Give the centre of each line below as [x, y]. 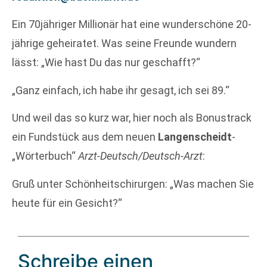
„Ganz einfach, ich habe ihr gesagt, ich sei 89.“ [121, 90]
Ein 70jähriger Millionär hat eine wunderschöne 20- [132, 24]
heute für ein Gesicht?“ [67, 203]
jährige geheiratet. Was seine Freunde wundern [124, 44]
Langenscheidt [195, 137]
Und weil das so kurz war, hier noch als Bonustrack [132, 118]
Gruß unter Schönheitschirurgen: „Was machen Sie [133, 184]
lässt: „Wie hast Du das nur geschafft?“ [106, 63]
